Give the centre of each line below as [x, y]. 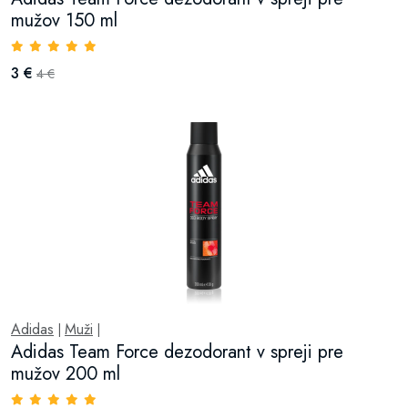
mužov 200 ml [66, 374]
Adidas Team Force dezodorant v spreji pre [177, 352]
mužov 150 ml [64, 20]
